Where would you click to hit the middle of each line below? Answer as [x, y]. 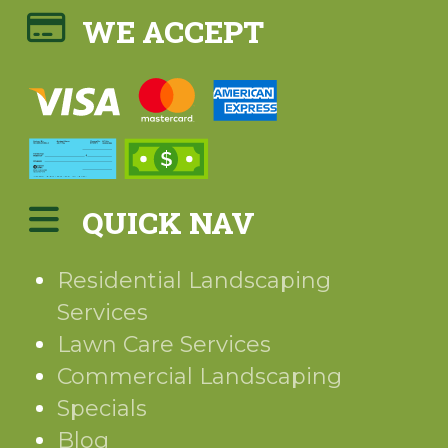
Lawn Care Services [164, 345]
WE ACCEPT [173, 31]
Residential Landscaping [194, 281]
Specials [102, 409]
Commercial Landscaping [200, 377]
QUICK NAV [169, 223]
